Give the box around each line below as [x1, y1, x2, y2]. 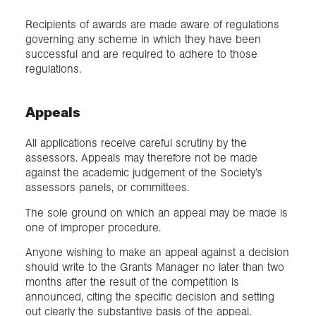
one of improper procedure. [25, 220, 161, 234]
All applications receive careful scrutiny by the [25, 136, 247, 150]
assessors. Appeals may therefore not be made [25, 151, 257, 165]
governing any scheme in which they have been [25, 32, 261, 46]
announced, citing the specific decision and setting [25, 289, 274, 303]
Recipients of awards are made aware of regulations [25, 17, 279, 31]
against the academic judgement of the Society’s [25, 166, 262, 180]
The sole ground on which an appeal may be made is [25, 205, 288, 219]
